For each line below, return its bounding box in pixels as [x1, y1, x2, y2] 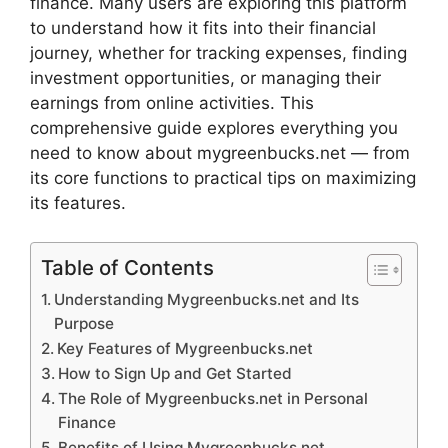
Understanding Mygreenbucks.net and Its [54, 289, 360, 309]
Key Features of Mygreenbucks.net [57, 338, 314, 358]
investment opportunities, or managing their [30, 68, 381, 89]
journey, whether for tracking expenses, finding [30, 43, 407, 64]
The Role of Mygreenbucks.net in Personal [58, 388, 369, 408]
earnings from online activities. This [30, 93, 314, 114]
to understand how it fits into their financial [30, 18, 376, 39]
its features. [30, 193, 126, 214]
